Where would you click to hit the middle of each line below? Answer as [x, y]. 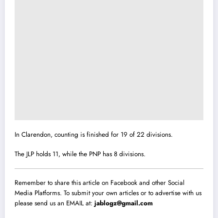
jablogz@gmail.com [124, 203]
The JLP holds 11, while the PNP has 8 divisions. [80, 154]
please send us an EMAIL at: [54, 203]
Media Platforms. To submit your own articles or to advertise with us [108, 193]
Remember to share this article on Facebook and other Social [100, 182]
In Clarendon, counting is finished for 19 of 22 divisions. [94, 134]
